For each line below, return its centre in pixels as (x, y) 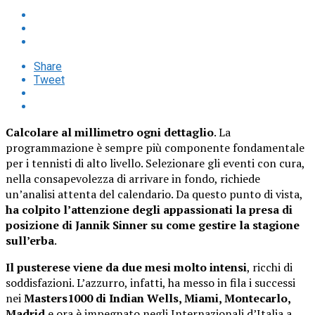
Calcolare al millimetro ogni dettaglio (110, 132)
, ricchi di (270, 267)
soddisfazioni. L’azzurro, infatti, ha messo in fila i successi (150, 282)
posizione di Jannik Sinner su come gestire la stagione (153, 225)
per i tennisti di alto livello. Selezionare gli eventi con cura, (155, 163)
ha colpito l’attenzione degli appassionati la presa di (149, 209)
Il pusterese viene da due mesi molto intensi (126, 267)
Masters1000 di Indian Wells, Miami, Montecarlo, (157, 298)
